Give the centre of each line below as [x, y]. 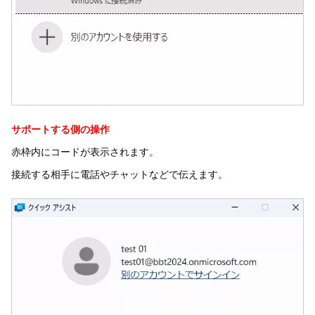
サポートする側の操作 [60, 130]
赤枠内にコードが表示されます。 [85, 152]
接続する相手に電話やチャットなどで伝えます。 [120, 175]
